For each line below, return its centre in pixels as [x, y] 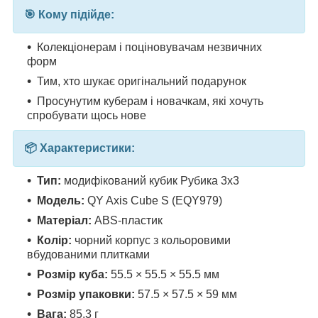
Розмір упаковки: [86, 294]
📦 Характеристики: [79, 148]
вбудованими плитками [88, 254]
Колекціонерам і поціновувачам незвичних [149, 47]
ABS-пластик [127, 220]
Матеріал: [64, 220]
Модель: [61, 200]
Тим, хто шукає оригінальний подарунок [142, 81]
